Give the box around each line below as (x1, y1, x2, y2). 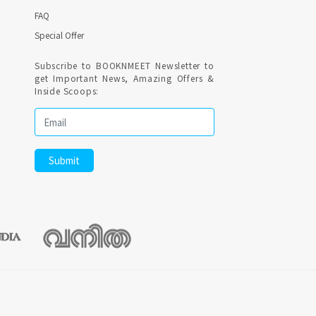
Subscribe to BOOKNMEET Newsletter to (35, 59, 214, 71)
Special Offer (35, 29, 84, 41)
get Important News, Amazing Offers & (35, 72, 214, 84)
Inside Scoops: (35, 85, 99, 97)
